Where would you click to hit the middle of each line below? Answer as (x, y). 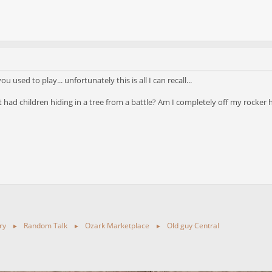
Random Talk (46, 225)
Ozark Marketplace (117, 225)
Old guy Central (193, 225)
